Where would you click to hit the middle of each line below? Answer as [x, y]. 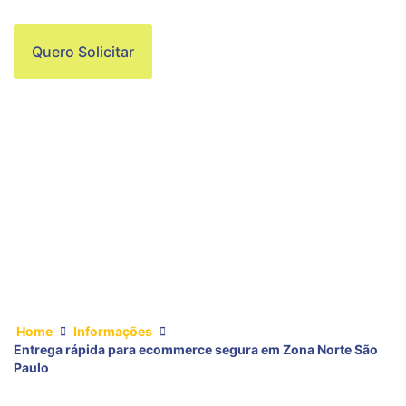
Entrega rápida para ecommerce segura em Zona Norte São [196, 349]
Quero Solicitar [83, 52]
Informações [113, 331]
